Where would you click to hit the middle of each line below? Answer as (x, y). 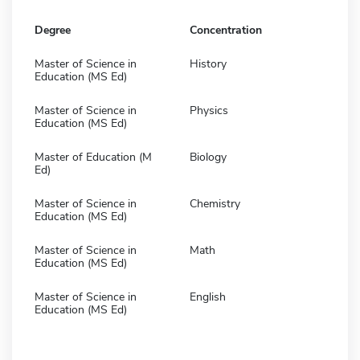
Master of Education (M (93, 157)
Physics (209, 110)
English (208, 297)
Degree (53, 30)
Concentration (226, 30)
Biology (208, 157)
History (208, 63)
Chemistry (215, 203)
